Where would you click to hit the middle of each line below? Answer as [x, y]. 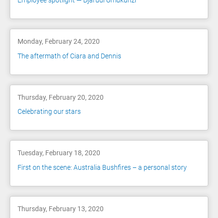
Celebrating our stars [49, 112]
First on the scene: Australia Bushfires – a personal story [102, 167]
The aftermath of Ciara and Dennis [69, 56]
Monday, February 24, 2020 [59, 42]
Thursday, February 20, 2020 [61, 97]
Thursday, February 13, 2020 [61, 209]
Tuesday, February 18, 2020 [59, 153]
